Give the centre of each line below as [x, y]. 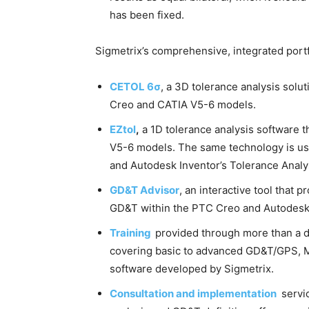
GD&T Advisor [144, 190]
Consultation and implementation [193, 294]
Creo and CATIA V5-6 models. [184, 105]
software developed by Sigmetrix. [193, 269]
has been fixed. [147, 15]
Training [131, 233]
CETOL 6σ [135, 87]
